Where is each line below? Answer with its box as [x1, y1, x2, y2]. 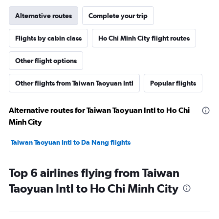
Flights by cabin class [15, 34, 82, 43]
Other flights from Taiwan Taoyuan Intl [15, 79, 133, 88]
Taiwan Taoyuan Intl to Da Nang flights [11, 138, 131, 147]
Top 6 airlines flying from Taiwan [9, 166, 179, 180]
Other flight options [15, 57, 77, 65]
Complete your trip [88, 12, 148, 20]
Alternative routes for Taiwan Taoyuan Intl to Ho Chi [9, 106, 190, 115]
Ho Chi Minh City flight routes [98, 34, 190, 43]
